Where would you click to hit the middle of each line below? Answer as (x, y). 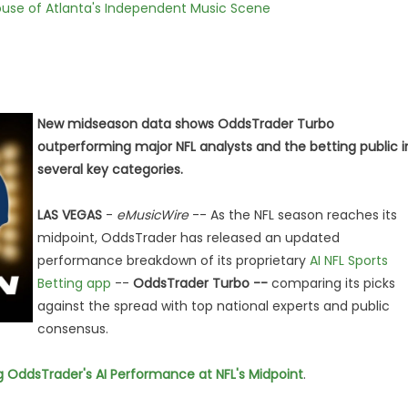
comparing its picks (331, 283)
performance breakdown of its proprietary (173, 260)
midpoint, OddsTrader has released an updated (189, 238)
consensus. (73, 329)
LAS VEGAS (70, 215)
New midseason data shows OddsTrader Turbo (186, 124)
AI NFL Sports (349, 260)
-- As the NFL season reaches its (293, 215)
